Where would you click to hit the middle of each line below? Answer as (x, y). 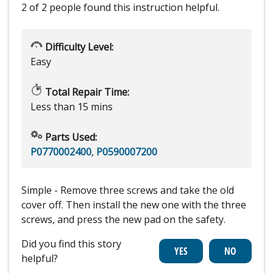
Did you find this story (71, 244)
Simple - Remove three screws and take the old (128, 190)
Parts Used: (70, 137)
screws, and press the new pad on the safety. (123, 220)
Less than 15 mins (72, 107)
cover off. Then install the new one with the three (134, 205)
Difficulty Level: (78, 47)
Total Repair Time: (86, 92)
